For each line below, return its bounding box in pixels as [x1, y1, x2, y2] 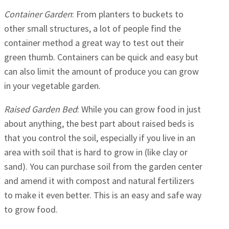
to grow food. [4, 203, 58, 216]
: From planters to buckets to [72, 8, 184, 20]
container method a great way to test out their [4, 37, 184, 49]
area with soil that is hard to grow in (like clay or [4, 146, 188, 158]
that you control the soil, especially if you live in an [4, 132, 195, 144]
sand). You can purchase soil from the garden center [4, 161, 202, 173]
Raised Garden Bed [4, 103, 77, 116]
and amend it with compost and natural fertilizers [4, 175, 194, 187]
